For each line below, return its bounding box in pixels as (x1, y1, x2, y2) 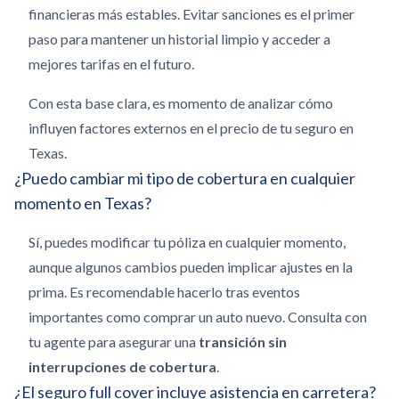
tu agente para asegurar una (28, 333, 199, 350)
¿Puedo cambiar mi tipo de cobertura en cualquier (14, 168, 355, 188)
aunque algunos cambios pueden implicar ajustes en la (28, 258, 353, 275)
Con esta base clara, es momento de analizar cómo (28, 94, 333, 111)
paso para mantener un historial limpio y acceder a (28, 30, 330, 47)
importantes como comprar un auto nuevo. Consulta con (28, 308, 367, 325)
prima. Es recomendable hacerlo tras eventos (28, 283, 300, 300)
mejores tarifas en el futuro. (28, 55, 194, 72)
